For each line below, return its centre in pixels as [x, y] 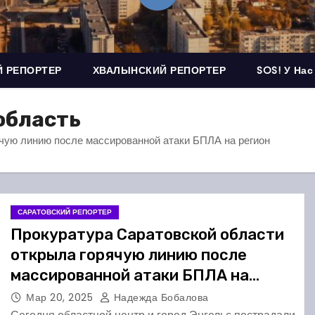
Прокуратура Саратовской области [147, 234]
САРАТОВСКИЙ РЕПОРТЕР [65, 212]
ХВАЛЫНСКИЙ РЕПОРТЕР [159, 70]
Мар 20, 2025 [61, 297]
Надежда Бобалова [160, 297]
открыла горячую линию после [129, 255]
